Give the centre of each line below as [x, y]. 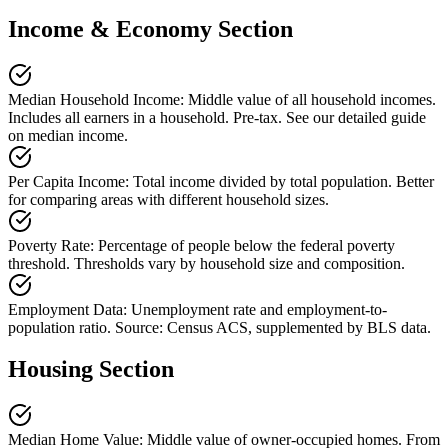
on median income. [68, 135]
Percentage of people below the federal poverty [246, 245]
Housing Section [91, 369]
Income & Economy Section [150, 28]
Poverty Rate [49, 245]
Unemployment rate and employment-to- [259, 309]
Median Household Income [94, 99]
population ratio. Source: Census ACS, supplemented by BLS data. [219, 327]
